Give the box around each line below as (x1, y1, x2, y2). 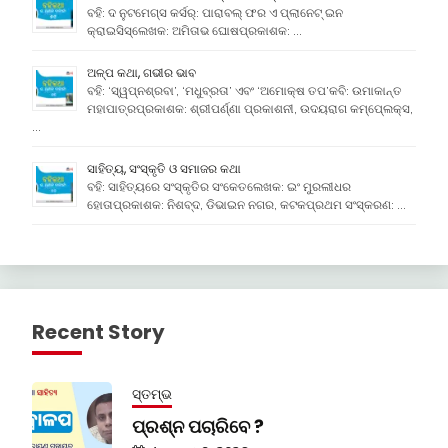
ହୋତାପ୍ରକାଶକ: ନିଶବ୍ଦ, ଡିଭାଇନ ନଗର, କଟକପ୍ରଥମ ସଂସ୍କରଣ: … (87, 197, 406, 213)
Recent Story (32, 318, 165, 347)
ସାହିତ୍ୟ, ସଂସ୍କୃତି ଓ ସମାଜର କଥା (87, 160, 241, 178)
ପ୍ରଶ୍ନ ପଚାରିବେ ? (132, 414, 264, 440)
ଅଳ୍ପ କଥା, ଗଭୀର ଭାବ (87, 64, 196, 82)
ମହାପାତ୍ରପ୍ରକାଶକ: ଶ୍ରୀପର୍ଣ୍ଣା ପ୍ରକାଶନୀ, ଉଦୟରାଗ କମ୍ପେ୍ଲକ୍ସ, (87, 101, 413, 117)
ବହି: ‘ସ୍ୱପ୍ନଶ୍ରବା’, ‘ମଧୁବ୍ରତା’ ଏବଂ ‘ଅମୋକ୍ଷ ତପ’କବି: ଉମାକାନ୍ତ (87, 83, 402, 99)
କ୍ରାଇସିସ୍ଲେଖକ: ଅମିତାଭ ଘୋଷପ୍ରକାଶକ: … (87, 23, 302, 39)
